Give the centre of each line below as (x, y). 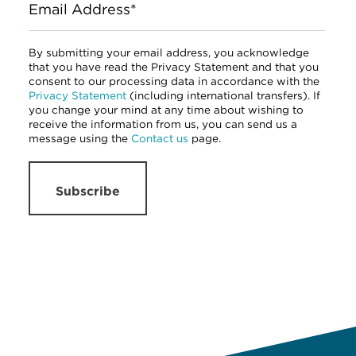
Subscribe (88, 191)
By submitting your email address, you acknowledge (169, 52)
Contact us (160, 138)
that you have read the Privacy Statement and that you (174, 66)
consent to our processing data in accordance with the (174, 81)
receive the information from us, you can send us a (163, 124)
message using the (80, 138)
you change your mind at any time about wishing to (166, 109)
